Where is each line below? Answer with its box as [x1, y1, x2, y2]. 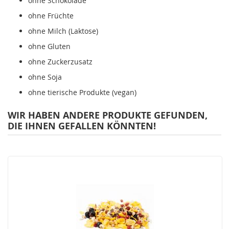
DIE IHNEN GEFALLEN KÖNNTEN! [8, 120, 156, 133]
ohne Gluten [28, 41, 71, 52]
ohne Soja [28, 72, 62, 82]
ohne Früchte [28, 11, 74, 21]
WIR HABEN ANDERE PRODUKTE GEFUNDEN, [8, 109, 208, 122]
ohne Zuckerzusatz [28, 57, 93, 67]
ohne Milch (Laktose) [28, 26, 98, 36]
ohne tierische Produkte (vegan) [28, 87, 136, 98]
